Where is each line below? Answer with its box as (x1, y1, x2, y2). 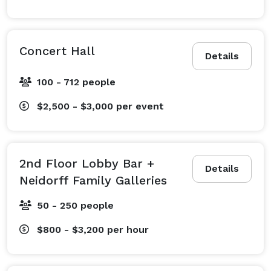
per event (116, 100, 164, 112)
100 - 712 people (37, 76, 116, 88)
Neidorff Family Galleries (19, 172, 167, 188)
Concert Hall (19, 43, 95, 58)
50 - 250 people (37, 199, 114, 211)
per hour (107, 223, 149, 235)
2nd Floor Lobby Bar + (19, 155, 154, 171)
